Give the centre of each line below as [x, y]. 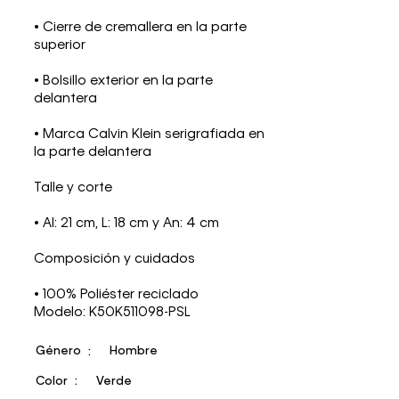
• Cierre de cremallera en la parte [141, 27]
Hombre [134, 352]
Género [59, 352]
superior [60, 45]
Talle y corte [73, 187]
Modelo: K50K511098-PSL [113, 312]
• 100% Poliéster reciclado [117, 294]
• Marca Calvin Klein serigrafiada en [150, 134]
